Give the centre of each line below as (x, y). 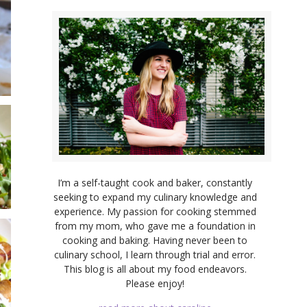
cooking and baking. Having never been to (155, 240)
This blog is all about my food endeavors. (155, 269)
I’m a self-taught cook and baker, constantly (155, 182)
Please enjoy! (155, 283)
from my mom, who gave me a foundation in (155, 225)
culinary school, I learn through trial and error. (155, 254)
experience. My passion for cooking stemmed (155, 211)
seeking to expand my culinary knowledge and (155, 197)
